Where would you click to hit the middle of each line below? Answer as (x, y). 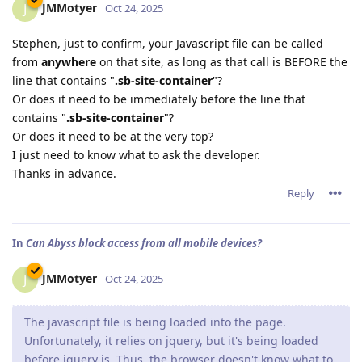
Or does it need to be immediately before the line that (159, 99)
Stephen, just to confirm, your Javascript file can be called (168, 44)
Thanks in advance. (64, 174)
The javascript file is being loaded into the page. (155, 322)
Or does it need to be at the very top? (113, 137)
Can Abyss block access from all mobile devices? (144, 244)
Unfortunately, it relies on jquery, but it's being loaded (171, 341)
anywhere (69, 62)
